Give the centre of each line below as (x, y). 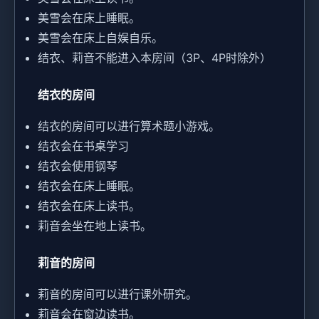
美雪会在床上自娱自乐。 (100, 38)
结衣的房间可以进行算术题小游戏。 (129, 126)
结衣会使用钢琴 (78, 166)
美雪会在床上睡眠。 (89, 18)
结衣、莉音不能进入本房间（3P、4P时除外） (155, 58)
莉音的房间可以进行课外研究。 (117, 294)
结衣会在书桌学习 (83, 146)
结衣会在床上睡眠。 (89, 186)
